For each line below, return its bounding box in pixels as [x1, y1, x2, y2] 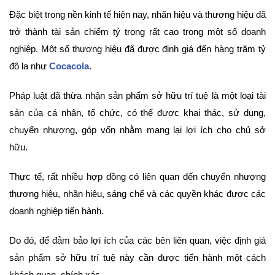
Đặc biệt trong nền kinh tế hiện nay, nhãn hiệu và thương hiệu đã [9, 9, 266, 20]
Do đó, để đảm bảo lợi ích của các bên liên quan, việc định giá [9, 234, 266, 246]
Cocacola [49, 60, 89, 71]
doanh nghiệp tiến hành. [9, 205, 104, 216]
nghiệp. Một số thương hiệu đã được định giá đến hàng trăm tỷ [9, 43, 266, 54]
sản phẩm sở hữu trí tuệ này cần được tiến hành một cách [9, 252, 266, 263]
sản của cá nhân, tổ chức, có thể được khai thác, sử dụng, [9, 107, 266, 118]
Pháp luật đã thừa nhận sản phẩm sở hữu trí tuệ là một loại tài [9, 90, 266, 101]
